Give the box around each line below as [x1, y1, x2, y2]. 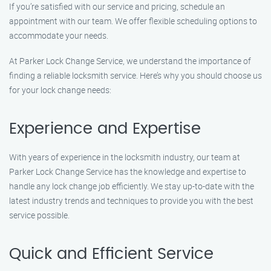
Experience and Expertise [9, 121, 201, 137]
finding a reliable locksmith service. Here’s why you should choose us [9, 70, 262, 81]
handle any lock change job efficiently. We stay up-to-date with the [9, 180, 254, 192]
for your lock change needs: [9, 84, 111, 96]
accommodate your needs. [9, 30, 108, 41]
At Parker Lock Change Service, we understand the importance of [9, 55, 251, 67]
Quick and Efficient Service [9, 246, 214, 262]
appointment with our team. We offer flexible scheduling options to [9, 15, 257, 27]
